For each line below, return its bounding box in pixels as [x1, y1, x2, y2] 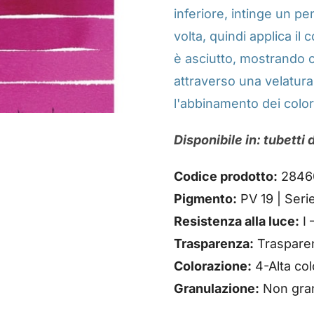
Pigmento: [174, 191, 238, 207]
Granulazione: [174, 281, 260, 296]
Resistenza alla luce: [174, 214, 300, 229]
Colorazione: [174, 259, 252, 274]
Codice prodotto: [174, 169, 278, 184]
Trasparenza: [174, 236, 254, 252]
